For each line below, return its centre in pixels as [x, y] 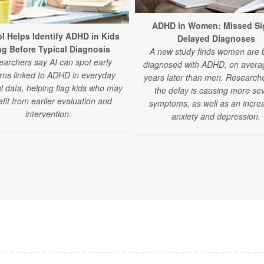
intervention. [48, 114]
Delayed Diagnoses [216, 38]
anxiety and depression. [216, 116]
